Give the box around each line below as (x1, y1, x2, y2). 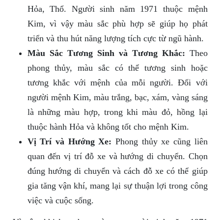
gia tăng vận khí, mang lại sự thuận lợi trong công (27, 181, 208, 191)
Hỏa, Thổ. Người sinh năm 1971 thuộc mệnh (27, 4, 208, 14)
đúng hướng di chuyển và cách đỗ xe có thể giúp (27, 166, 208, 176)
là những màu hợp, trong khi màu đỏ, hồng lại (27, 107, 208, 117)
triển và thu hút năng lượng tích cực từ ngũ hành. (27, 33, 204, 44)
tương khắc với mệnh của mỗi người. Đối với (27, 78, 208, 88)
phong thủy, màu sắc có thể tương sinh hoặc (27, 63, 208, 73)
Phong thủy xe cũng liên (111, 137, 208, 147)
